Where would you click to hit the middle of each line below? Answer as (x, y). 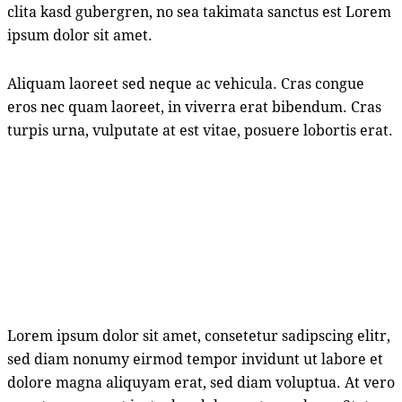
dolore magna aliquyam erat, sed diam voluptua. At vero (201, 381)
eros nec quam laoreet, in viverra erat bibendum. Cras (194, 106)
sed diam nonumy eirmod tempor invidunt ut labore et (195, 358)
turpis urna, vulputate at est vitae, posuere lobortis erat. (200, 129)
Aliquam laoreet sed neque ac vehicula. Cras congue (186, 83)
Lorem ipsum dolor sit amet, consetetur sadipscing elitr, (199, 335)
